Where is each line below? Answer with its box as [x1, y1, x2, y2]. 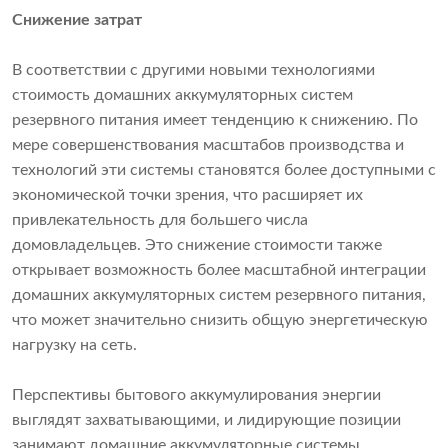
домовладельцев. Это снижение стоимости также [12, 237, 382, 254]
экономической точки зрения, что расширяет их [12, 187, 363, 204]
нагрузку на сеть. [12, 337, 137, 354]
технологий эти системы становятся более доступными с [12, 162, 436, 179]
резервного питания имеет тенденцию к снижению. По [12, 112, 418, 129]
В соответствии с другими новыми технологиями [12, 62, 375, 79]
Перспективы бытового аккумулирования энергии [12, 387, 381, 404]
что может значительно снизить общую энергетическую [12, 312, 428, 329]
